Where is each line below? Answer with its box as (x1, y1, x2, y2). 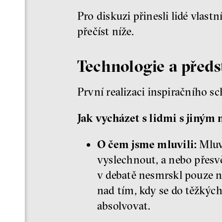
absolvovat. (97, 199, 151, 213)
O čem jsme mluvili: (97, 137, 197, 152)
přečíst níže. (77, 24, 134, 38)
